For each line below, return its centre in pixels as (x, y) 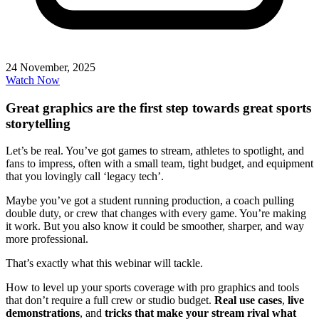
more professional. (47, 239)
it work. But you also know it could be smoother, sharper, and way (155, 226)
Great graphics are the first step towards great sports (158, 108)
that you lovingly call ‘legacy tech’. (85, 177)
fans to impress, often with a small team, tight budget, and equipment (159, 164)
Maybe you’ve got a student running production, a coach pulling (150, 201)
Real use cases (248, 300)
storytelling (38, 123)
